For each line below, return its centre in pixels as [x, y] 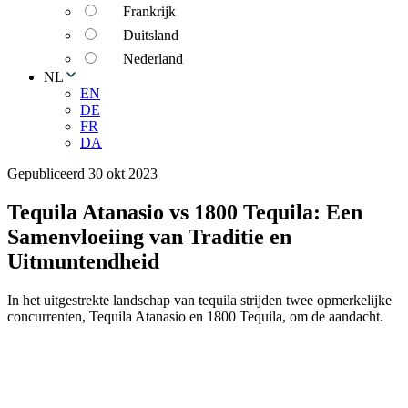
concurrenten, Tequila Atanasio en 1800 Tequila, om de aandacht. [195, 316]
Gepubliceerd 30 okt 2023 [82, 173]
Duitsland [151, 35]
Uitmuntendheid [83, 261]
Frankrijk [149, 11]
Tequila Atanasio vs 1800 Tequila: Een [185, 212]
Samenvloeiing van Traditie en [149, 236]
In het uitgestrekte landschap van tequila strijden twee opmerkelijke [199, 300]
